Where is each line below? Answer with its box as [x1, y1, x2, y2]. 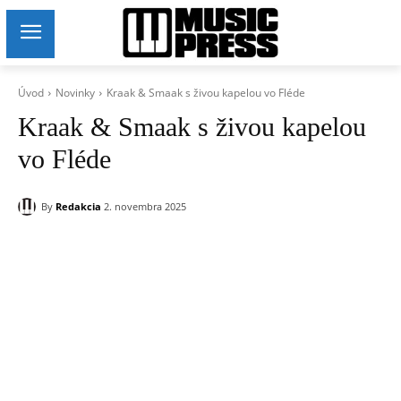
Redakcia [55, 199, 101, 213]
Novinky [55, 85, 95, 100]
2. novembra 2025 [104, 200, 186, 214]
